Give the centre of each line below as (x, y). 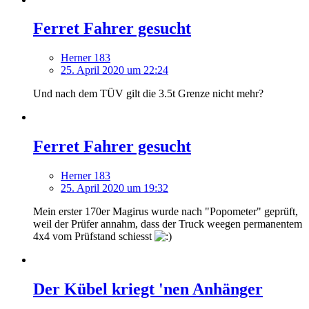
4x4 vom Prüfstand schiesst (94, 237)
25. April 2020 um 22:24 (114, 70)
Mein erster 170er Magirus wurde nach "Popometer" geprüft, (166, 212)
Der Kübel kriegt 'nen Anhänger (148, 289)
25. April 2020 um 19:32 (114, 188)
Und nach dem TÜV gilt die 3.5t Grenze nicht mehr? (148, 94)
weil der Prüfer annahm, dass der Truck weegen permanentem (168, 224)
